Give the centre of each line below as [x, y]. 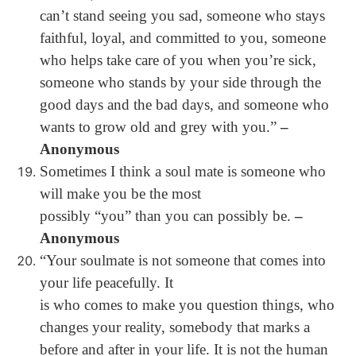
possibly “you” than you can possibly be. [167, 216]
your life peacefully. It [106, 282]
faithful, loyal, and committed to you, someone [183, 38]
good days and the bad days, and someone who [184, 104]
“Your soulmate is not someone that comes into [183, 260]
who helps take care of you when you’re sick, [178, 60]
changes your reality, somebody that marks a [175, 327]
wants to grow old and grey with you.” [160, 127]
